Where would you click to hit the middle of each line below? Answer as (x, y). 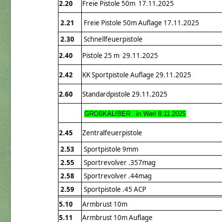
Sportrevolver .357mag (119, 163)
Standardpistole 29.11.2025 (125, 94)
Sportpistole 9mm (110, 149)
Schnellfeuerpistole (112, 39)
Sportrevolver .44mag (117, 176)
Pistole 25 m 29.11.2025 (120, 56)
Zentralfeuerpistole (112, 133)
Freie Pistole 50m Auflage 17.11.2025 (141, 23)
